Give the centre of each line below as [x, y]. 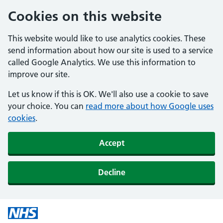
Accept [111, 143]
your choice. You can [47, 106]
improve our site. [39, 74]
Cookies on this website [85, 16]
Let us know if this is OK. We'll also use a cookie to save [108, 94]
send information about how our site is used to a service [111, 50]
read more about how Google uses [150, 106]
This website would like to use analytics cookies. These [107, 38]
